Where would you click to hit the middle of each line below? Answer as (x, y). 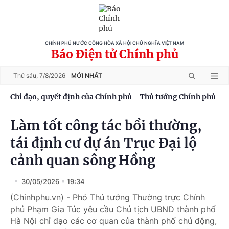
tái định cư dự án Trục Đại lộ (104, 143)
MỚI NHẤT (87, 75)
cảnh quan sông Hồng (83, 160)
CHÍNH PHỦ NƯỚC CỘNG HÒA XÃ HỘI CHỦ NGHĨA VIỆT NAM (114, 43)
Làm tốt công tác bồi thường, (106, 125)
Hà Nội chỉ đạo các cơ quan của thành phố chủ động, (113, 221)
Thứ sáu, (26, 75)
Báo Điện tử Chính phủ (114, 54)
